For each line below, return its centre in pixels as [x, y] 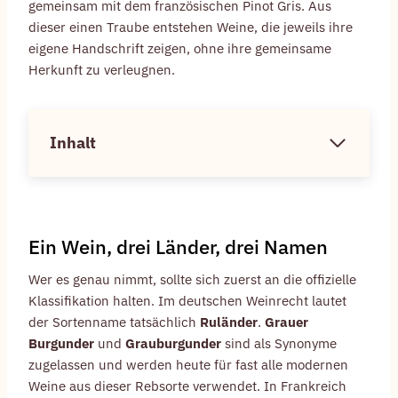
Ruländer [229, 322]
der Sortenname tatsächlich [114, 322]
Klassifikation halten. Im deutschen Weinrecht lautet [187, 300]
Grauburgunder [173, 343]
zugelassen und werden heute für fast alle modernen [188, 364]
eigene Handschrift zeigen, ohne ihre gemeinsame [180, 48]
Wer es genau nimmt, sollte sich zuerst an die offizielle [192, 279]
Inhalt [73, 142]
